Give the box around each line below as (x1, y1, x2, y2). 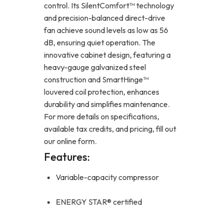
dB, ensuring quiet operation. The (44, 37, 155, 48)
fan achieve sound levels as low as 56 (44, 25, 168, 36)
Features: (44, 150, 90, 164)
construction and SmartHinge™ (44, 74, 148, 85)
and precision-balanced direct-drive (44, 13, 165, 23)
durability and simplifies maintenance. (44, 99, 170, 110)
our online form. (44, 136, 97, 147)
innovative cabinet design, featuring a (44, 50, 171, 60)
